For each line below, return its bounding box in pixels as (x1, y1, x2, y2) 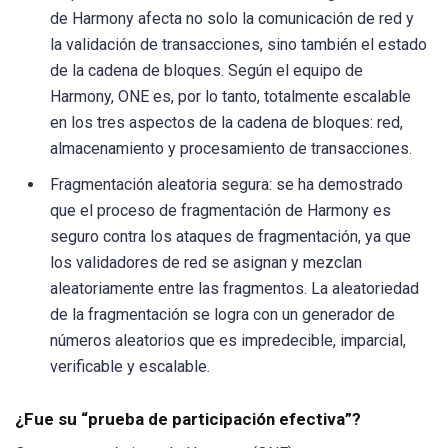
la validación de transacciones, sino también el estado (50, 35, 427, 55)
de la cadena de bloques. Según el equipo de (50, 61, 363, 81)
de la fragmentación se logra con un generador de (50, 305, 395, 325)
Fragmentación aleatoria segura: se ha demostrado (50, 175, 403, 195)
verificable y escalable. (50, 357, 210, 377)
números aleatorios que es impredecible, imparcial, (50, 331, 406, 351)
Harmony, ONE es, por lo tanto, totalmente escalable (50, 87, 411, 107)
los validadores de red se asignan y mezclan (50, 253, 362, 273)
